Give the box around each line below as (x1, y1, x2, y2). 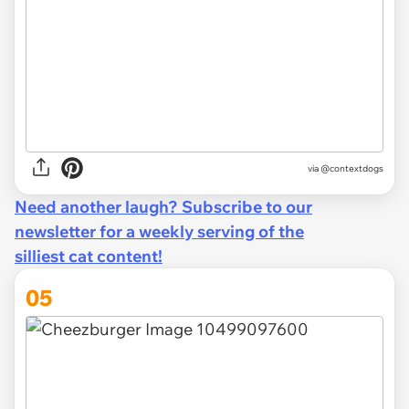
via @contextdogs (308, 162, 383, 174)
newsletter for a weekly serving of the (15, 221, 304, 243)
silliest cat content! (15, 246, 163, 267)
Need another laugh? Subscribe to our (15, 196, 312, 218)
